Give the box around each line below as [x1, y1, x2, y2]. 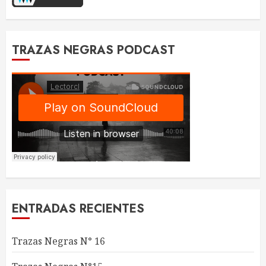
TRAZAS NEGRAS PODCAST [12, 41, 175, 59]
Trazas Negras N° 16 [12, 234, 105, 248]
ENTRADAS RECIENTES [12, 199, 144, 217]
